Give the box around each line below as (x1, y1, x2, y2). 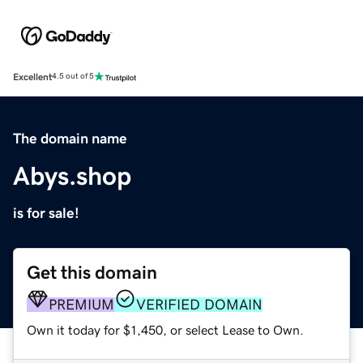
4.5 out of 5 (52, 72, 94, 81)
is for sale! (13, 205, 79, 220)
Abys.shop (13, 162, 131, 189)
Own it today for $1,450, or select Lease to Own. (27, 322, 304, 336)
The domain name (13, 130, 127, 146)
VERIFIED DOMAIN (136, 297, 263, 312)
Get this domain (27, 263, 157, 282)
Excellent (13, 71, 52, 82)
